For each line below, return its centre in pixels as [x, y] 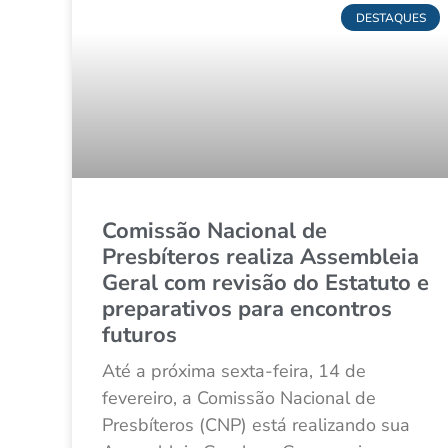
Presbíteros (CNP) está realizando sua [256, 425]
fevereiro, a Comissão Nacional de [239, 398]
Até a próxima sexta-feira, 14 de [234, 371]
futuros [139, 335]
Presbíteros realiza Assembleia [260, 257]
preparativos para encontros [247, 309]
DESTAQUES [390, 17]
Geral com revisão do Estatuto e [265, 283]
